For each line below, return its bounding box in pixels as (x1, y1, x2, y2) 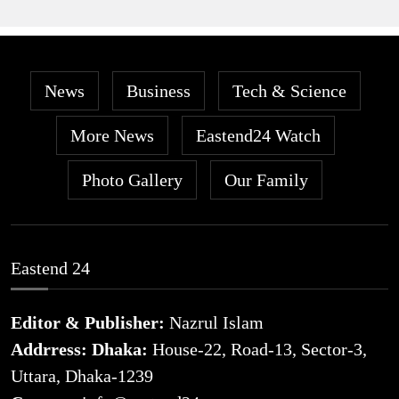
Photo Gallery (82, 169, 183, 190)
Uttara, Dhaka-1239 (11, 365, 153, 386)
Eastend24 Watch (195, 125, 321, 145)
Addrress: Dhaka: (11, 338, 152, 359)
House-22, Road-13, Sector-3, (152, 338, 367, 359)
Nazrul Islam (169, 312, 264, 332)
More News (69, 125, 154, 145)
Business (126, 80, 191, 101)
